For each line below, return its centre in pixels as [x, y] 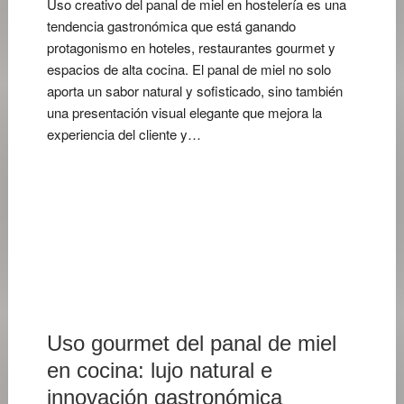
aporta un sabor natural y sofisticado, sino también [194, 91]
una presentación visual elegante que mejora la [184, 112]
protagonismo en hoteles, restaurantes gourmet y [191, 47]
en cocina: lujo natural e [159, 370]
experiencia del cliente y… [124, 134]
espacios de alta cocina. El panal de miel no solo [188, 69]
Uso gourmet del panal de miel [191, 343]
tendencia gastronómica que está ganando [171, 26]
